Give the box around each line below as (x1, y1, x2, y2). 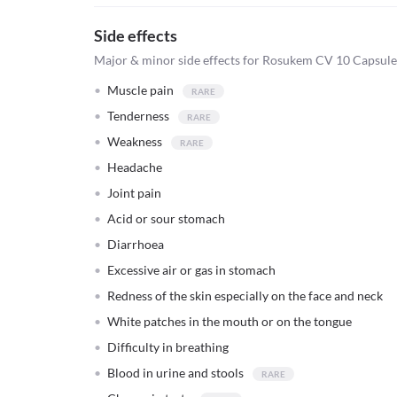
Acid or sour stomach (107, 211, 225, 226)
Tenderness (107, 108, 169, 123)
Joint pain (107, 185, 161, 200)
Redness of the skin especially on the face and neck (107, 288, 383, 303)
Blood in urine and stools (107, 365, 244, 380)
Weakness (107, 134, 162, 149)
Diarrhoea (107, 237, 164, 252)
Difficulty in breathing (107, 339, 229, 354)
